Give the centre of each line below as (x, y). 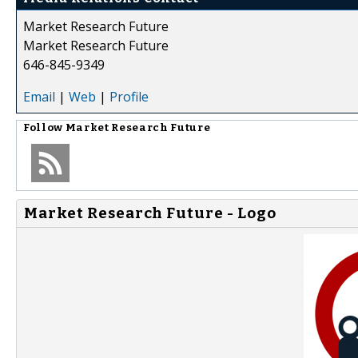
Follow (44, 127)
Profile (129, 96)
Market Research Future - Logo (150, 213)
